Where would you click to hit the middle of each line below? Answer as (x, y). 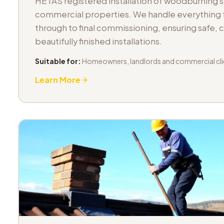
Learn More (58, 80)
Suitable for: (58, 61)
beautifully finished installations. (98, 41)
